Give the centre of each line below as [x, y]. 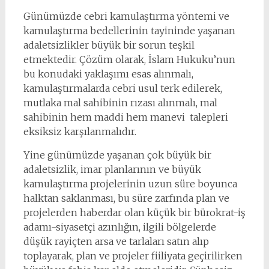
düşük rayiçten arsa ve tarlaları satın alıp [116, 241]
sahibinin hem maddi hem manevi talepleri [125, 117]
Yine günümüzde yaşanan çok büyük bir [117, 155]
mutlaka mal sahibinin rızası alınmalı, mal [120, 103]
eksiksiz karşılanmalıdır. [80, 131]
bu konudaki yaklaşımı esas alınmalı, [109, 74]
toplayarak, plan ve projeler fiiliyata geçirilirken [133, 256]
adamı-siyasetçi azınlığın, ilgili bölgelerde [119, 227]
